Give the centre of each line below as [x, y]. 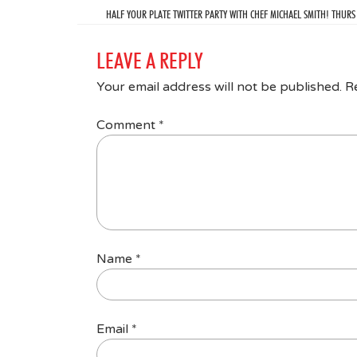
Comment [127, 125]
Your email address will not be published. [219, 86]
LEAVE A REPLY [150, 60]
